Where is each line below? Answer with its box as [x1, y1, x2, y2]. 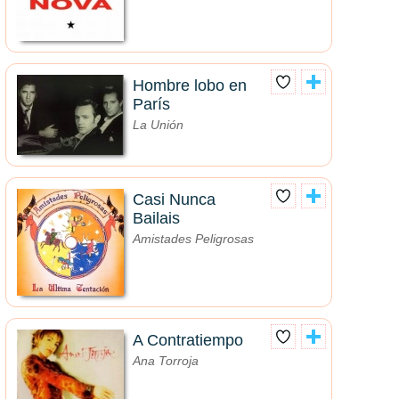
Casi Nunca [133, 191, 216, 209]
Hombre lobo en [133, 77, 247, 95]
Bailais [133, 209, 180, 228]
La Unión [133, 118, 183, 133]
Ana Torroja [133, 354, 199, 369]
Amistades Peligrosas [133, 232, 254, 247]
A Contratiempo [133, 331, 243, 350]
